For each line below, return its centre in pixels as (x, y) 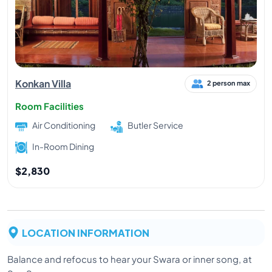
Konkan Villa (43, 84)
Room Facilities (49, 106)
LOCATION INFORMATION (86, 232)
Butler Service (155, 125)
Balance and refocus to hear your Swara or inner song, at (130, 259)
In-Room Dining (63, 146)
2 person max (229, 83)
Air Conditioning (64, 125)
